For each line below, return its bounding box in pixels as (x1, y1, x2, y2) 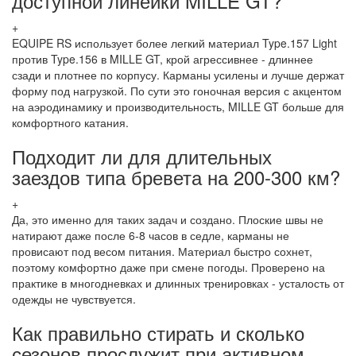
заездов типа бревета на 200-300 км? (12, 162, 340, 191)
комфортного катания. (12, 114, 129, 130)
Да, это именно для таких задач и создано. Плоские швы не (12, 211, 323, 227)
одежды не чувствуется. (12, 290, 136, 307)
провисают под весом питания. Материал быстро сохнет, (12, 242, 312, 259)
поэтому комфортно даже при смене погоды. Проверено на (12, 258, 325, 275)
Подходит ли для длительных (12, 141, 272, 170)
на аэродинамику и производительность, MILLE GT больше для (12, 98, 344, 114)
